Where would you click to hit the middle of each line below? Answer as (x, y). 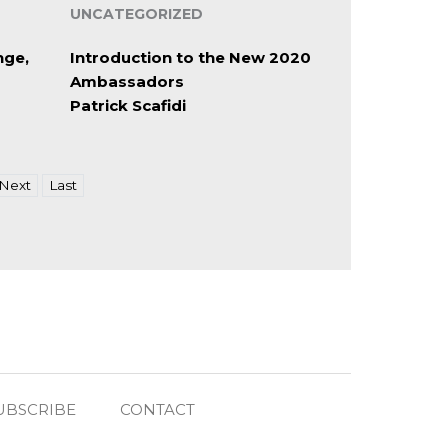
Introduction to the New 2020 (190, 58)
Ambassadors (126, 82)
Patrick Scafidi (127, 106)
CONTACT (157, 410)
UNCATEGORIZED (136, 14)
